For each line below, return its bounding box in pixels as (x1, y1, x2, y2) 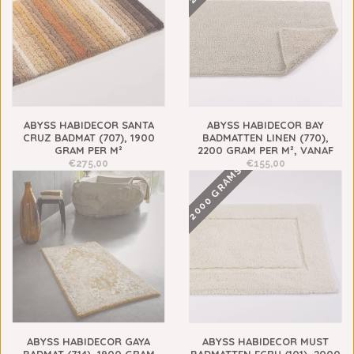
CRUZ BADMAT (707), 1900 (22, 131, 155, 144)
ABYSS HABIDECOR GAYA (27, 335, 150, 348)
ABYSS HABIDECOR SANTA (23, 119, 154, 131)
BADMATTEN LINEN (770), (202, 131, 329, 144)
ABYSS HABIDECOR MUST (202, 335, 329, 348)
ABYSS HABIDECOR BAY (207, 119, 324, 131)
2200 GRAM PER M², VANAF (198, 144, 333, 156)
